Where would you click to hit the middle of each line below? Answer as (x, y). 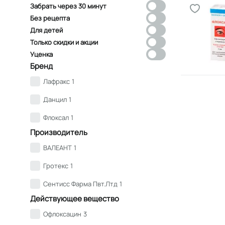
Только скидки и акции (64, 42)
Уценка (41, 54)
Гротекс (56, 165)
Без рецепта (50, 18)
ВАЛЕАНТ (58, 147)
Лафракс (57, 81)
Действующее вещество (75, 198)
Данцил (55, 99)
